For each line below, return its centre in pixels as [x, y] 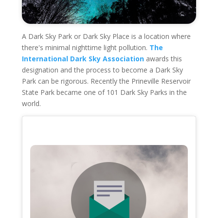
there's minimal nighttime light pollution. [85, 47]
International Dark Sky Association [83, 58]
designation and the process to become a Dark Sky [102, 70]
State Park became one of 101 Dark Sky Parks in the [104, 92]
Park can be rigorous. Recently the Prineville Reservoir [106, 81]
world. [31, 103]
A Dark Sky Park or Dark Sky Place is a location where [106, 36]
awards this [163, 58]
